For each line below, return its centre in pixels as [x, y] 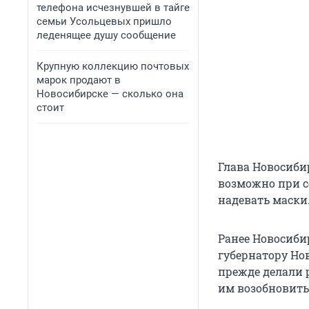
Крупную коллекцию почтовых [113, 66]
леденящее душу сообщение [106, 35]
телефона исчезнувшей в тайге [113, 8]
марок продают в [79, 80]
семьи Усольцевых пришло [104, 21]
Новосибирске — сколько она [110, 94]
